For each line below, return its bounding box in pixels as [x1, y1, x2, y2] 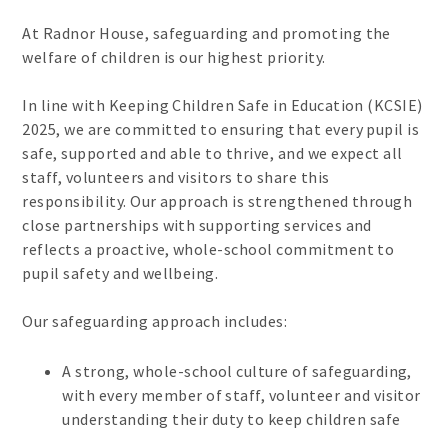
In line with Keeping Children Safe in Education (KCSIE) [22, 95, 423, 116]
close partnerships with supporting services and [22, 215, 372, 236]
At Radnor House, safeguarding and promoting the [22, 23, 391, 44]
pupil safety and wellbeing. [22, 263, 222, 284]
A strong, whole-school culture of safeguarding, [62, 361, 412, 382]
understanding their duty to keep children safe [62, 409, 404, 430]
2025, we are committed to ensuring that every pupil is [22, 119, 420, 140]
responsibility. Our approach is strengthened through [22, 191, 413, 212]
